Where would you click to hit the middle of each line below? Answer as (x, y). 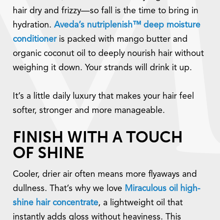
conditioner (35, 40)
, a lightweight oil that (140, 203)
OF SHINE (48, 152)
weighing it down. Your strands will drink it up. (102, 68)
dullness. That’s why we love (69, 189)
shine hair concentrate (55, 203)
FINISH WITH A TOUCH (98, 137)
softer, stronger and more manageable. (89, 111)
